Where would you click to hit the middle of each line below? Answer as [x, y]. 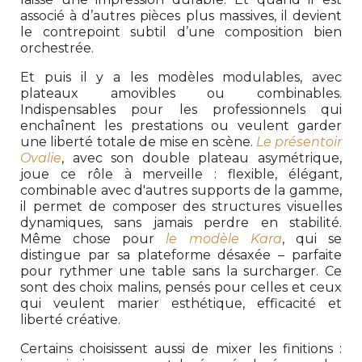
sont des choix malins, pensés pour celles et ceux [181, 287]
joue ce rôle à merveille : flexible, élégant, [181, 174]
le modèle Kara [224, 238]
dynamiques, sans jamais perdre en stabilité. [181, 222]
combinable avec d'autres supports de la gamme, [181, 190]
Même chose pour [93, 238]
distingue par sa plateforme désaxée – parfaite [181, 255]
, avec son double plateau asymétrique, [202, 158]
